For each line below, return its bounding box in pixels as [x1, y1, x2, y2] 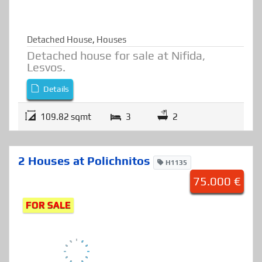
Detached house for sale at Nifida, [27, 79, 205, 93]
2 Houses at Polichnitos [18, 184, 153, 198]
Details [42, 115, 70, 125]
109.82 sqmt [40, 142, 91, 153]
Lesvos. [27, 91, 65, 105]
